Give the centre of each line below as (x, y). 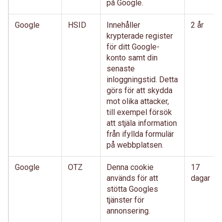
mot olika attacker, (138, 101)
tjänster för (125, 200)
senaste (121, 69)
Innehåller (123, 25)
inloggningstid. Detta (142, 80)
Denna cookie (130, 167)
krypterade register (140, 36)
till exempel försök (139, 112)
